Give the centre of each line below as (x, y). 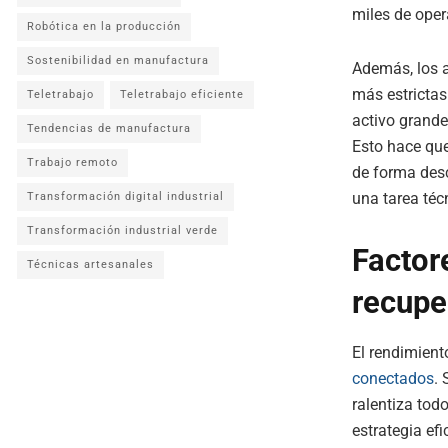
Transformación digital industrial (125, 196)
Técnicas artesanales (90, 264)
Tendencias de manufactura (109, 128)
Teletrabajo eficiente (182, 94)
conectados (393, 378)
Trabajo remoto (72, 162)
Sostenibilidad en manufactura (118, 60)
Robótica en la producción (104, 26)
